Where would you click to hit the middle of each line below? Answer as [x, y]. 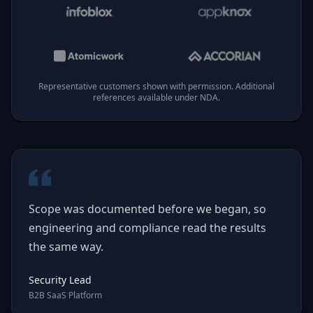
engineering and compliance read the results [147, 228]
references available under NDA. [156, 97]
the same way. [66, 247]
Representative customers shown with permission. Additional [156, 86]
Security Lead [60, 280]
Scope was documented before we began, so [147, 209]
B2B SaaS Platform [65, 295]
